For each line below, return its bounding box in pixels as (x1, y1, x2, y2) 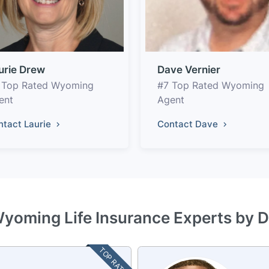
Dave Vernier (157, 63, 220, 76)
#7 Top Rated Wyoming (157, 79, 264, 91)
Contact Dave (157, 118, 220, 130)
